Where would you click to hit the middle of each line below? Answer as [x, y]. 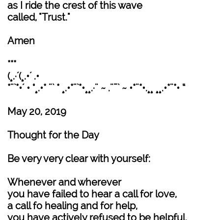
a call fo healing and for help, [72, 206]
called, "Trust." [39, 17]
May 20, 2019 [37, 111]
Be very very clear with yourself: [79, 159]
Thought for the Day [53, 135]
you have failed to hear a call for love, [92, 194]
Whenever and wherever [64, 182]
